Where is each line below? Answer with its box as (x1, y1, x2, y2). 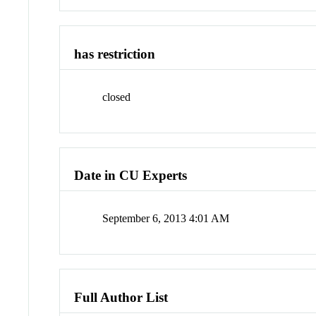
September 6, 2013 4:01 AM (102, 212, 230, 225)
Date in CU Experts (74, 168, 188, 183)
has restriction (74, 47, 156, 62)
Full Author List (74, 289, 169, 305)
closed (102, 90, 131, 103)
